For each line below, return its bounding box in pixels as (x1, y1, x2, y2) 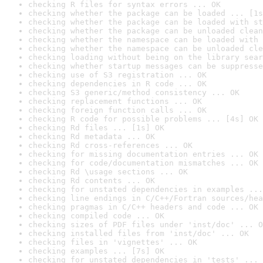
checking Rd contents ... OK (28, 176, 155, 185)
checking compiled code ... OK (28, 211, 164, 220)
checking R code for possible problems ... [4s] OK (28, 114, 258, 123)
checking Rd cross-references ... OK (28, 141, 193, 150)
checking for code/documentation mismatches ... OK (28, 159, 258, 167)
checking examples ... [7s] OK (28, 247, 164, 255)
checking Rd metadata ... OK (28, 132, 155, 141)
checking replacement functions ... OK (28, 97, 202, 106)
